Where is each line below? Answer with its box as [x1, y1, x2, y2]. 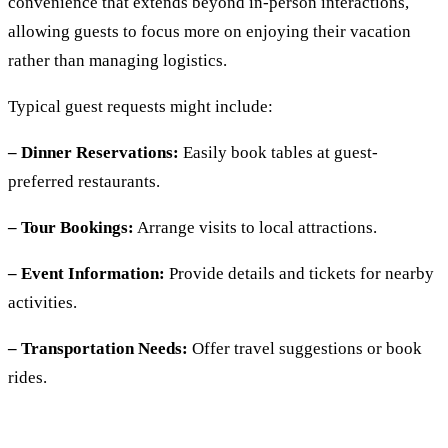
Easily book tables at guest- [183, 143, 378, 162]
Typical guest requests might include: [8, 97, 273, 116]
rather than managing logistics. [8, 51, 227, 70]
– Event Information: [8, 264, 169, 283]
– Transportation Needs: [8, 339, 192, 358]
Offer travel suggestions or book [192, 339, 422, 358]
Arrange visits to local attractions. [134, 218, 377, 237]
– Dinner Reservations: [8, 143, 183, 162]
